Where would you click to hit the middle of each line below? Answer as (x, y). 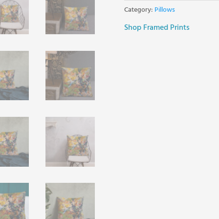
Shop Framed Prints (157, 28)
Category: (139, 10)
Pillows (164, 10)
